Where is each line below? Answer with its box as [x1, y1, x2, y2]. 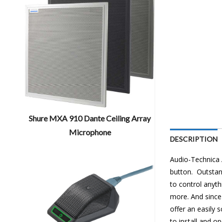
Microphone [68, 127, 111, 137]
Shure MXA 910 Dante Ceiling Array [29, 113, 151, 123]
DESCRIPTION [170, 135, 218, 143]
